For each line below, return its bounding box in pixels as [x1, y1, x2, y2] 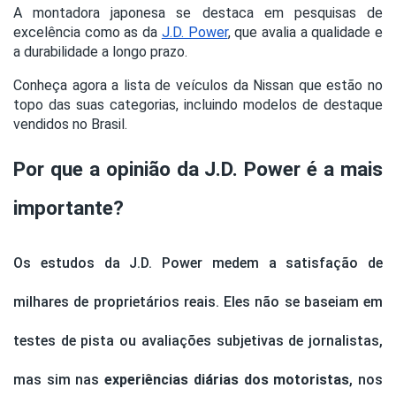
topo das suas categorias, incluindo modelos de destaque [13, 96, 383, 114]
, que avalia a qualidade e [227, 24, 384, 42]
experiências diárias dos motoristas [104, 371, 350, 389]
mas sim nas [13, 371, 105, 389]
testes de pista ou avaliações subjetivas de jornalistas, [13, 332, 383, 350]
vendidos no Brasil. [13, 116, 127, 133]
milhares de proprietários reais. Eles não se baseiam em [13, 293, 383, 311]
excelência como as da [13, 24, 162, 42]
